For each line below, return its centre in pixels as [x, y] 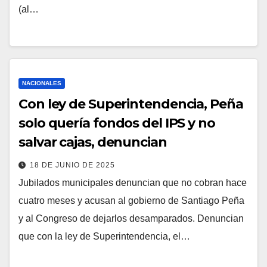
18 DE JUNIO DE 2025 [72, 165]
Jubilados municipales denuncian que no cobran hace [133, 183]
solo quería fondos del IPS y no [117, 123]
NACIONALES [42, 83]
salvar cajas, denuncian [93, 142]
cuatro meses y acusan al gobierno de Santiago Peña [131, 201]
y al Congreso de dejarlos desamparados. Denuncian [131, 219]
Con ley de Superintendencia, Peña [131, 104]
